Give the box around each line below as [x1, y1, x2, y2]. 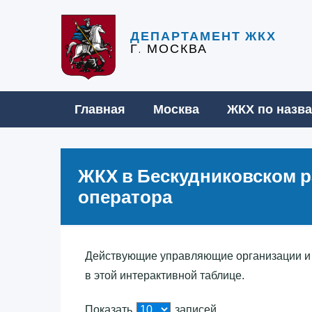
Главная [75, 102, 125, 116]
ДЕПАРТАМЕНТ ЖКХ [130, 27, 276, 45]
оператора [78, 184, 172, 210]
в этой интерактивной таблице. [85, 269, 244, 281]
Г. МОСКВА [130, 40, 208, 58]
